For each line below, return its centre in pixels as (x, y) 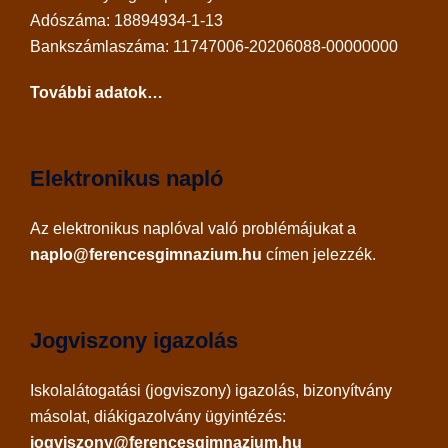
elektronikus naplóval (128, 228)
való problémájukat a (280, 228)
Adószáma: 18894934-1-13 (126, 20)
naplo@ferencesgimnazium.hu (146, 254)
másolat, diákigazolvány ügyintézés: (158, 416)
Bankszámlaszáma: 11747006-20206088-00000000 (214, 46)
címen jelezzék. (319, 254)
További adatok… (96, 92)
